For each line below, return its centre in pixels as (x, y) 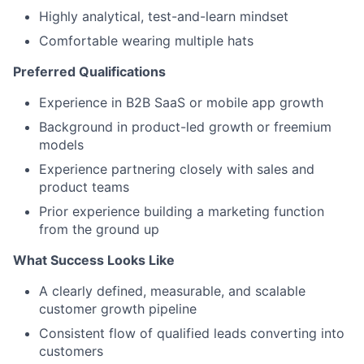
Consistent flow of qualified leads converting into (192, 333)
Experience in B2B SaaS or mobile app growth (181, 102)
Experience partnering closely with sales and (177, 169)
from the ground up (99, 229)
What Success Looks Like (94, 260)
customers (71, 351)
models (61, 144)
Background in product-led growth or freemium (185, 126)
